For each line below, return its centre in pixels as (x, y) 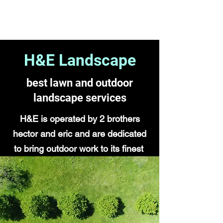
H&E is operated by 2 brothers (80, 119)
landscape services (80, 98)
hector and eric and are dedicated (80, 134)
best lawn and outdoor (80, 83)
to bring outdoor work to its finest (80, 149)
